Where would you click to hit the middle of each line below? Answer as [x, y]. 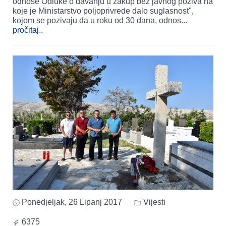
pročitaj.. [28, 30]
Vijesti [153, 202]
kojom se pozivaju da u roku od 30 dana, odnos [97, 21]
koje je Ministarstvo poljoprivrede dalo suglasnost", [103, 11]
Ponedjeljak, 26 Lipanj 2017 [72, 202]
